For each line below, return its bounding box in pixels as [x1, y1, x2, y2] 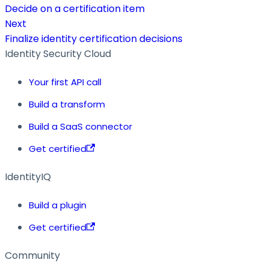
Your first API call [29, 75, 101, 88]
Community [5, 248, 60, 262]
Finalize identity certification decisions [5, 31, 183, 46]
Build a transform [29, 97, 105, 110]
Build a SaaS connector [29, 119, 132, 133]
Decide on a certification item [5, 1, 145, 16]
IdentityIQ [5, 169, 51, 184]
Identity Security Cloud [5, 46, 111, 61]
